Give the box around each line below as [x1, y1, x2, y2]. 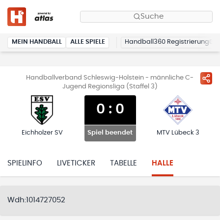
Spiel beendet [87, 130, 133, 137]
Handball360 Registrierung [125, 39, 209, 46]
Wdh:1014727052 [7, 196, 65, 204]
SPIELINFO [7, 160, 42, 167]
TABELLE [110, 160, 137, 167]
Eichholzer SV [21, 130, 63, 136]
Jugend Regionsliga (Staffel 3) [62, 83, 158, 90]
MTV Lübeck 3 [156, 130, 199, 136]
